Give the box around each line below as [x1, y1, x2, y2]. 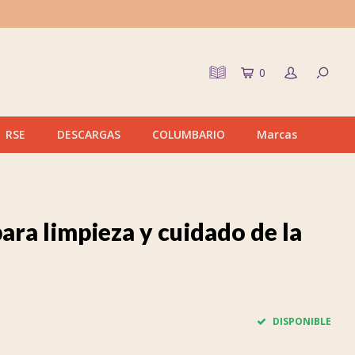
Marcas [257, 127, 297, 142]
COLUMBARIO [152, 127, 225, 142]
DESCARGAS [57, 127, 120, 142]
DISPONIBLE [269, 315, 331, 328]
